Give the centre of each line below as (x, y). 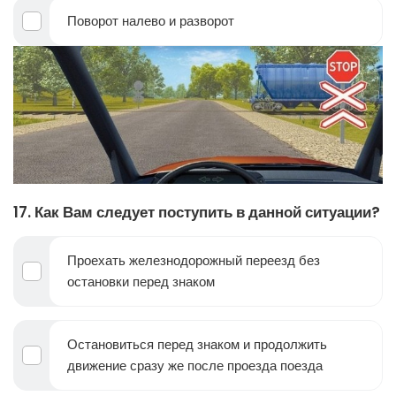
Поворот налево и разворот (151, 21)
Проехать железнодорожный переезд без (194, 260)
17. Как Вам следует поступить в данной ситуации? (197, 212)
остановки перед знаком (141, 281)
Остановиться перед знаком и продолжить (197, 344)
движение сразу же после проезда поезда (195, 365)
